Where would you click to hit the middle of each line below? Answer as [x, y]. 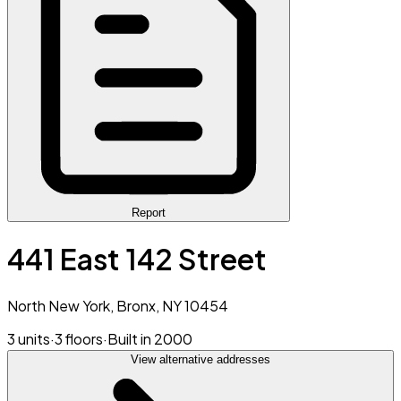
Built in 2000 [150, 338]
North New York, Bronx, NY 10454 [118, 305]
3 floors [79, 338]
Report [149, 213]
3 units [29, 338]
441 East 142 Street [137, 259]
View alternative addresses [200, 359]
